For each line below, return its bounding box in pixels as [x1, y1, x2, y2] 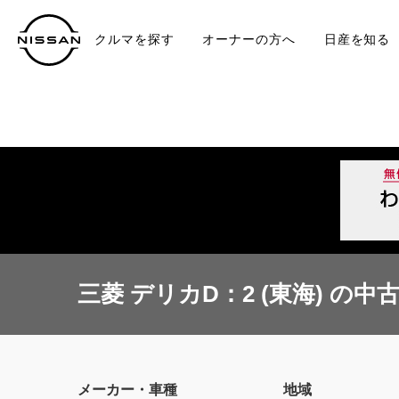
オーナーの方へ [202, 33, 296, 46]
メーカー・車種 [77, 382, 177, 397]
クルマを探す [94, 33, 175, 46]
